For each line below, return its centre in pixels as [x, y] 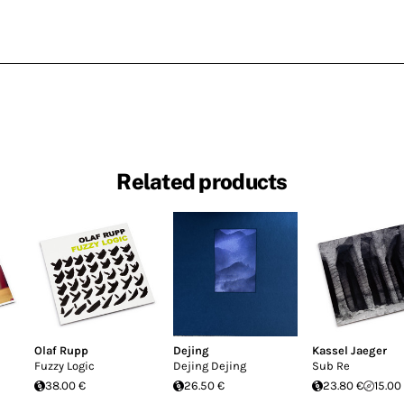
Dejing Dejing [210, 366]
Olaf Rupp [61, 350]
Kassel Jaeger [349, 350]
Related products [202, 182]
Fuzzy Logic [64, 366]
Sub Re [331, 366]
